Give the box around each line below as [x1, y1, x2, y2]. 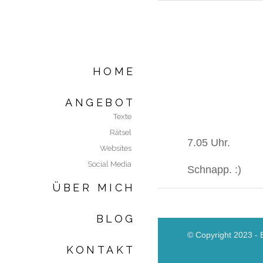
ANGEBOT [65, 96, 136, 109]
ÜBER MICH [52, 181, 136, 194]
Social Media [87, 160, 131, 169]
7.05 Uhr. [187, 136, 230, 149]
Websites [99, 144, 131, 153]
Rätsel [109, 128, 131, 137]
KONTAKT [66, 244, 136, 257]
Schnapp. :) [187, 163, 241, 176]
